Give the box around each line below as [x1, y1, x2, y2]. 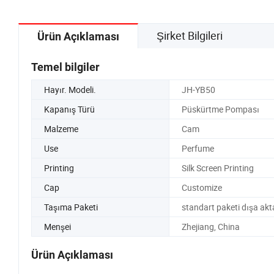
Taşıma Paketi [44, 201, 98, 213]
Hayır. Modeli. [44, 83, 96, 95]
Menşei [44, 220, 71, 232]
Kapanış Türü [44, 103, 95, 115]
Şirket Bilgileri [157, 28, 223, 43]
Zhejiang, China [181, 220, 240, 232]
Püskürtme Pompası [181, 103, 259, 115]
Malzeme [44, 122, 78, 135]
